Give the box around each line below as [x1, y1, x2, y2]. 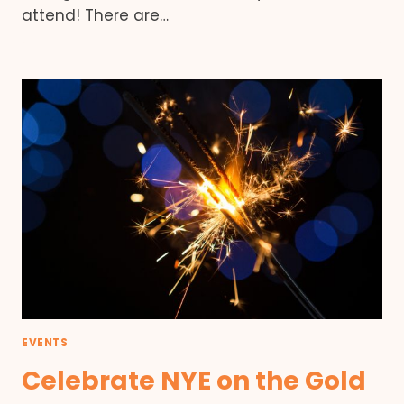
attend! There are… [22, 4, 169, 26]
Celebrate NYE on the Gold [22, 363, 366, 399]
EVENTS [22, 335, 69, 351]
